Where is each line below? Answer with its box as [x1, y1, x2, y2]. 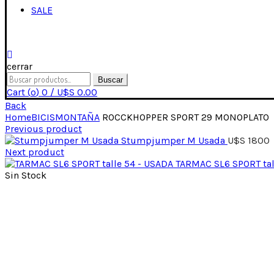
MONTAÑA [55, 111, 100, 123]
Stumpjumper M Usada [121, 134, 228, 146]
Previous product [5, 122, 82, 135]
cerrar [7, 60, 32, 72]
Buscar [98, 75, 123, 84]
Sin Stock [5, 169, 46, 181]
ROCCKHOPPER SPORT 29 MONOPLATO [100, 111, 269, 123]
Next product [5, 146, 64, 158]
